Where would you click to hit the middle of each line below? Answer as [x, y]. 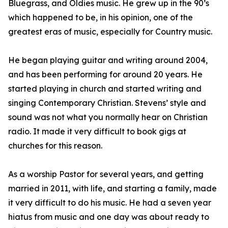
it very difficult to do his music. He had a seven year [110, 203]
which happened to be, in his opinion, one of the [101, 18]
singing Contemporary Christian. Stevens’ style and [107, 103]
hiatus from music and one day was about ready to [109, 217]
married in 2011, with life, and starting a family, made [112, 189]
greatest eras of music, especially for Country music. [110, 32]
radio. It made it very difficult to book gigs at [97, 132]
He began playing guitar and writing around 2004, [108, 60]
